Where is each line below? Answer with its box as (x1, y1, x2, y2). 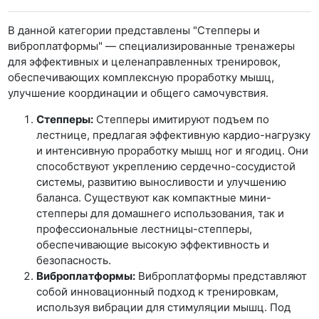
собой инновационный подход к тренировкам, (36, 284, 279, 298)
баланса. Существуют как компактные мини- (36, 190, 272, 204)
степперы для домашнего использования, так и (36, 206, 285, 220)
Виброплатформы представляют (135, 268, 308, 283)
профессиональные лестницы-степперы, (36, 221, 253, 236)
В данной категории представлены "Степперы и (8, 23, 261, 37)
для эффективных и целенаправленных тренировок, (8, 54, 281, 68)
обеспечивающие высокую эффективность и (36, 237, 270, 251)
